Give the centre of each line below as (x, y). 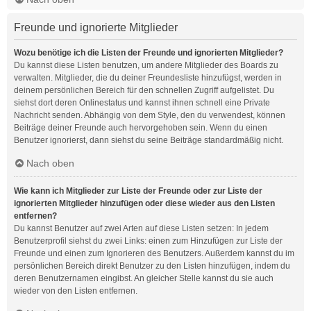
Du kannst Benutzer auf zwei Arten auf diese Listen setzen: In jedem (141, 228)
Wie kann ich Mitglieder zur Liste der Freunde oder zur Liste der (138, 191)
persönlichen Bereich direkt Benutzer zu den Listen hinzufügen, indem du (152, 266)
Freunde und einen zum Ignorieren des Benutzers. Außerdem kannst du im (154, 253)
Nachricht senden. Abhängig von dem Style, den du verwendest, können (150, 115)
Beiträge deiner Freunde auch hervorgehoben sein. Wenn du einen (141, 128)
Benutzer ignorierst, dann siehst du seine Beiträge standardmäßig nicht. (149, 140)
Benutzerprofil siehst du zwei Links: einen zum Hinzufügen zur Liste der (148, 241)
